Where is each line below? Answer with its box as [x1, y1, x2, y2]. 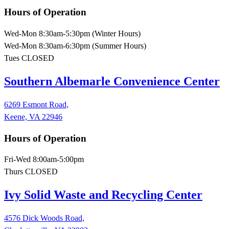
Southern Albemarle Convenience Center [4, 75, 220, 88]
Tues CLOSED [4, 54, 54, 63]
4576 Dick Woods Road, [4, 214, 84, 223]
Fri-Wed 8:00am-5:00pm [4, 155, 84, 164]
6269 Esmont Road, [4, 100, 68, 109]
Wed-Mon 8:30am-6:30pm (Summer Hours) [4, 41, 146, 51]
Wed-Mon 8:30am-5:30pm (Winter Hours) [4, 29, 141, 38]
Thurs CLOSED [4, 167, 58, 176]
